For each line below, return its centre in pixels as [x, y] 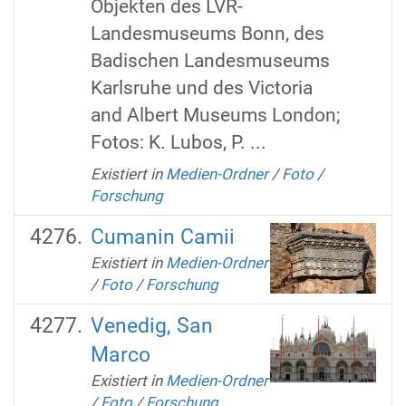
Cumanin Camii [162, 237]
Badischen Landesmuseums [210, 60]
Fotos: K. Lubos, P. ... [178, 141]
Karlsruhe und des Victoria [201, 87]
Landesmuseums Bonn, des [207, 33]
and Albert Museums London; [215, 114]
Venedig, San [151, 326]
